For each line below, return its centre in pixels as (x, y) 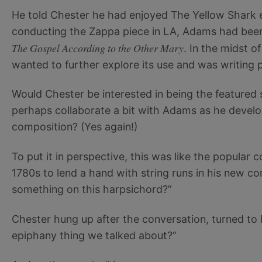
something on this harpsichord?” (92, 189)
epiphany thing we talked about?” (94, 235)
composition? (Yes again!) (75, 127)
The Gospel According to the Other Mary (98, 48)
